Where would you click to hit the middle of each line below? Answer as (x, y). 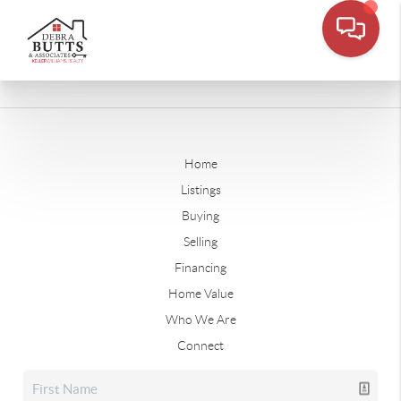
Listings (200, 190)
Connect (200, 346)
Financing (200, 268)
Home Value (200, 294)
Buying (200, 216)
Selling (200, 242)
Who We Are (200, 320)
